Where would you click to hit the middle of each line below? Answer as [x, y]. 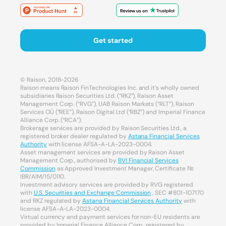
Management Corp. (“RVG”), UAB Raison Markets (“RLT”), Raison [107, 104]
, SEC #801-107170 [177, 193]
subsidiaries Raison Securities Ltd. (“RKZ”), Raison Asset [97, 96]
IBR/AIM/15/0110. [43, 177]
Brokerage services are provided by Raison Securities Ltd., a [103, 128]
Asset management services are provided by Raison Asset [103, 153]
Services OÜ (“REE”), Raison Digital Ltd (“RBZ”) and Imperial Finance [113, 112]
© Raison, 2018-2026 [50, 80]
